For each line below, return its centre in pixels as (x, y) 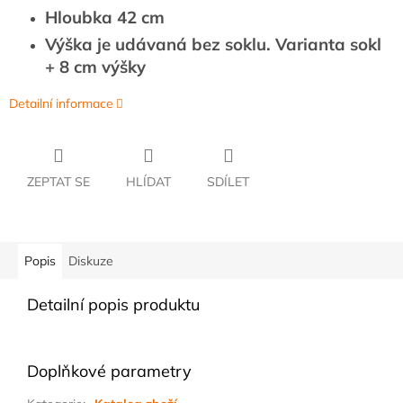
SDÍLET (228, 182)
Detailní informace (61, 104)
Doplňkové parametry (109, 372)
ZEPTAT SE (58, 182)
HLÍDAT (148, 182)
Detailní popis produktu (113, 305)
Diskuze (91, 261)
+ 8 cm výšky (95, 67)
